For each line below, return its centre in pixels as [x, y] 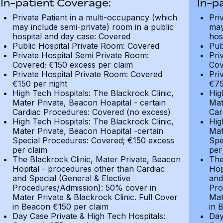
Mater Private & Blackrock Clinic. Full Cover [95, 197]
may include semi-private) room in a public [93, 27]
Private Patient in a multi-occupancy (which [95, 17]
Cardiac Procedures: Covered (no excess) [91, 112]
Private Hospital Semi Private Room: [80, 55]
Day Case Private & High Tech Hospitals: [89, 216]
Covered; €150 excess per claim [72, 65]
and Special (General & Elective [71, 178]
